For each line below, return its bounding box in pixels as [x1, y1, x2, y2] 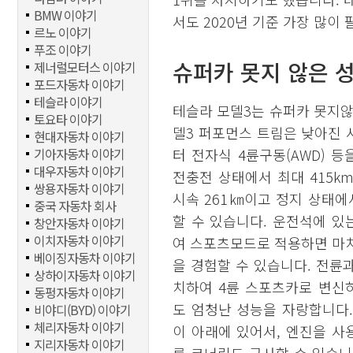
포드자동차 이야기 [34, 75, 124, 94]
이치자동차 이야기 [34, 231, 124, 250]
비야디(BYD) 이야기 [34, 300, 131, 319]
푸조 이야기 [34, 40, 91, 59]
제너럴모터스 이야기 [34, 58, 136, 76]
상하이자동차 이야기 [34, 266, 136, 284]
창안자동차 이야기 [34, 214, 124, 232]
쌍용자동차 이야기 [34, 179, 124, 198]
